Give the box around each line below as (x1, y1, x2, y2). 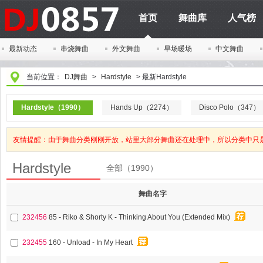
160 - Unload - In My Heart (49, 238, 133, 247)
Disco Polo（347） (199, 103, 260, 112)
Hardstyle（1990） (21, 103, 85, 112)
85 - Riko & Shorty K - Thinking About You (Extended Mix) (49, 213, 230, 221)
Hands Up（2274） (110, 103, 173, 112)
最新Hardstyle (142, 73, 187, 81)
